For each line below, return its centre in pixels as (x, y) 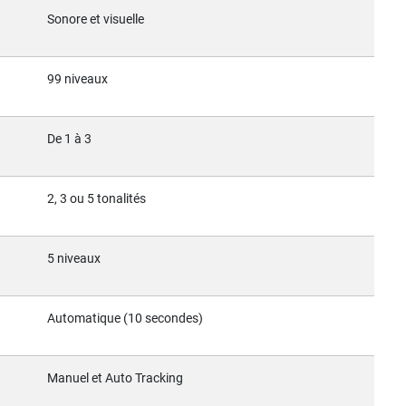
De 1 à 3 (69, 139)
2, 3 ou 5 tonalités (97, 198)
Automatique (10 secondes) (125, 318)
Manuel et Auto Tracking (115, 378)
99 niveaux (77, 79)
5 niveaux (74, 258)
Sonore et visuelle (96, 19)
